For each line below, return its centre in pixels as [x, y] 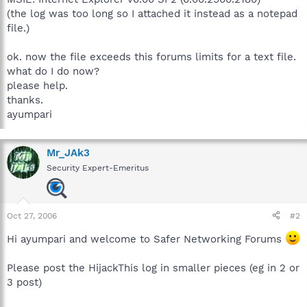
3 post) [24, 282]
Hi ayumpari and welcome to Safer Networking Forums [146, 239]
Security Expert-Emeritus [98, 168]
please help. [37, 85]
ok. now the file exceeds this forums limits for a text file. [151, 57]
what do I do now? [53, 71]
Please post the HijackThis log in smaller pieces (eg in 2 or [153, 268]
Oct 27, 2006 [32, 216]
